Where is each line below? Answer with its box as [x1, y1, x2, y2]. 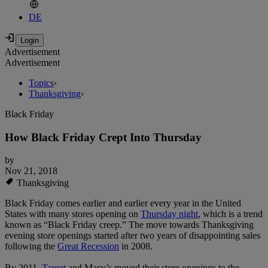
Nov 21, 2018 [5, 166, 57, 176]
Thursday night [141, 209, 198, 220]
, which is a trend [198, 209, 263, 220]
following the [5, 241, 57, 252]
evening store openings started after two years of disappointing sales [5, 230, 260, 241]
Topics [29, 78, 54, 89]
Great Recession [57, 241, 119, 252]
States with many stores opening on [5, 209, 141, 220]
